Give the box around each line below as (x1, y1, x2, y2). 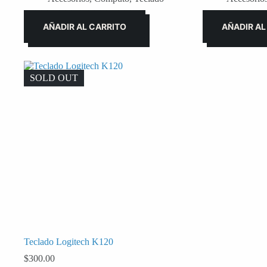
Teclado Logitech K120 (24, 236, 113, 247)
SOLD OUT (30, 72, 78, 83)
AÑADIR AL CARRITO (43, 21, 126, 32)
